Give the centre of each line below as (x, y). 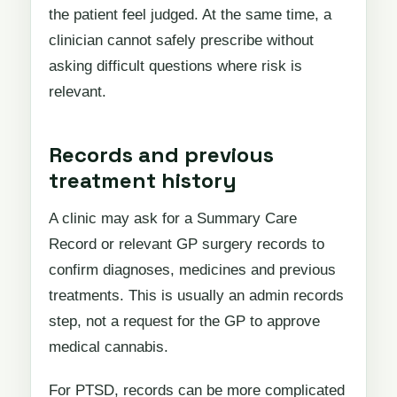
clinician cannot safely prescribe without (181, 41)
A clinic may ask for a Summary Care (173, 219)
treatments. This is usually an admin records (196, 296)
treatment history (143, 181)
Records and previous (161, 155)
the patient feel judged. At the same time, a (190, 15)
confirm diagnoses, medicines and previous (192, 270)
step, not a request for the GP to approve (184, 322)
